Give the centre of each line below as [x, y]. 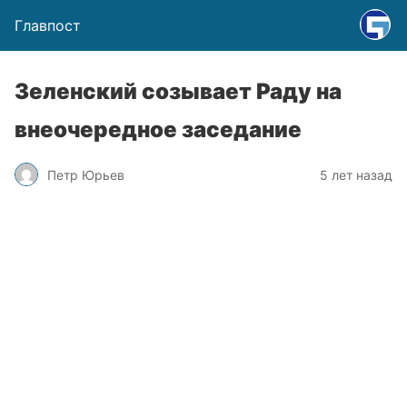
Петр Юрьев [86, 174]
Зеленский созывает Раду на [178, 91]
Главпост [48, 25]
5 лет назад [356, 174]
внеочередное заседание [158, 129]
